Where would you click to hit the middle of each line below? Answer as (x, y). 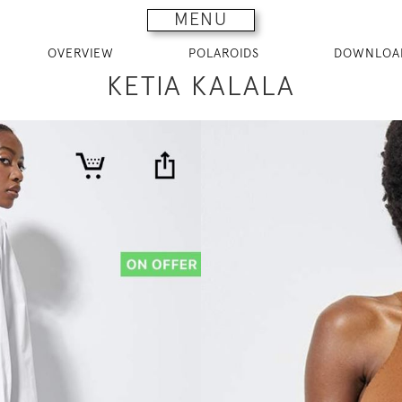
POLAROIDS (224, 53)
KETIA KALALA (201, 85)
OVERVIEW (81, 53)
